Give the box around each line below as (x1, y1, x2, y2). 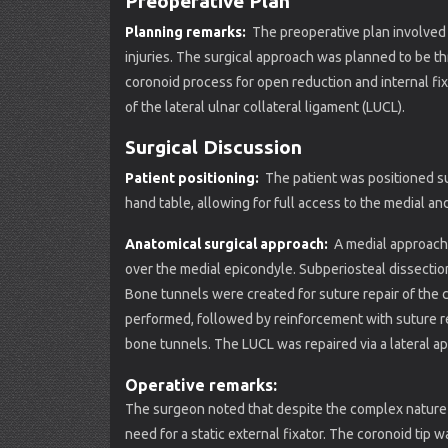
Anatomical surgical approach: (125, 236, 331, 252)
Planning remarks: (125, 24, 249, 40)
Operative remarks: (125, 376, 281, 394)
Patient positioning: (125, 170, 262, 186)
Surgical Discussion (125, 136, 302, 158)
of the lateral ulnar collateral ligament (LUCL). (125, 99, 405, 115)
